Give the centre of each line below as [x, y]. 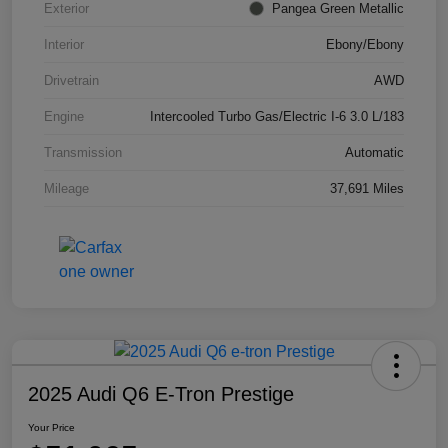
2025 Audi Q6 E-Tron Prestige [161, 394]
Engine [64, 117]
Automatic [374, 153]
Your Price [51, 428]
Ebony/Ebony [365, 45]
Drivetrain [71, 81]
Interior [64, 45]
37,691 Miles [367, 189]
